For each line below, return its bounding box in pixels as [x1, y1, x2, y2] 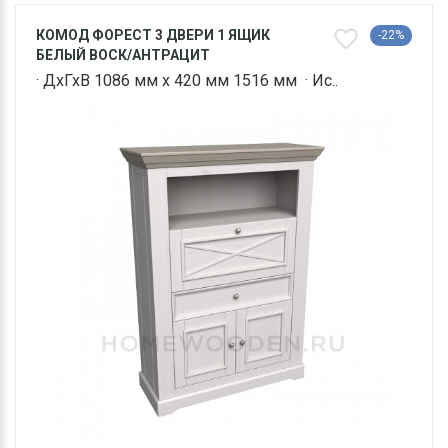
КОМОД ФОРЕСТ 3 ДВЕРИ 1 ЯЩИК [36, 27, 270, 44]
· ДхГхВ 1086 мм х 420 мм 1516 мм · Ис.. [36, 71, 338, 91]
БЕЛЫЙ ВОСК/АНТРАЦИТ [36, 47, 210, 64]
